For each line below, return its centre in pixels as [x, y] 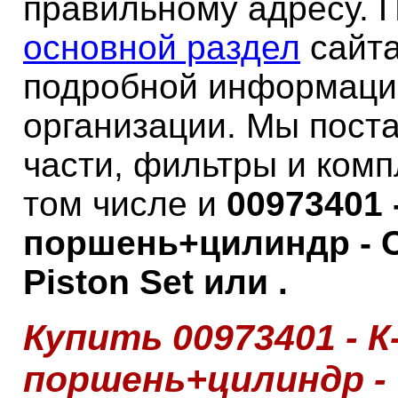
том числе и [125, 204]
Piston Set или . [155, 283]
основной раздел [162, 48]
